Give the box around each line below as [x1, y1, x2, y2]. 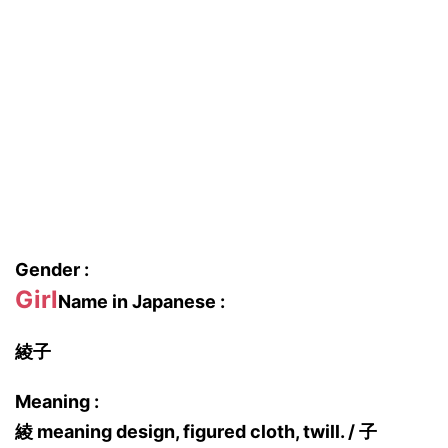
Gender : [15, 259, 89, 280]
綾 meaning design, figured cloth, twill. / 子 [15, 421, 377, 442]
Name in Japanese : [58, 291, 225, 312]
